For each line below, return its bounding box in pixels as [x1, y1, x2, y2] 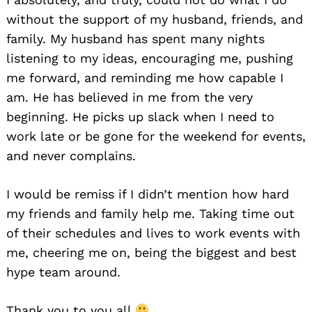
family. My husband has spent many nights [6, 31, 265, 47]
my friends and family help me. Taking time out [6, 206, 295, 221]
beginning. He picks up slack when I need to [6, 109, 274, 125]
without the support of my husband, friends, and [6, 12, 303, 27]
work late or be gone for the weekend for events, [6, 129, 306, 144]
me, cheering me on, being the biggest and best [6, 245, 297, 260]
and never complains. [6, 148, 136, 164]
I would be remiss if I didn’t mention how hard [6, 187, 289, 202]
